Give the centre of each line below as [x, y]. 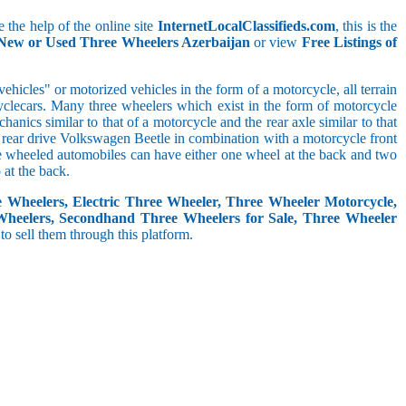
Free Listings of [349, 42]
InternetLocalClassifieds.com [246, 25]
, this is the [366, 25]
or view [275, 42]
